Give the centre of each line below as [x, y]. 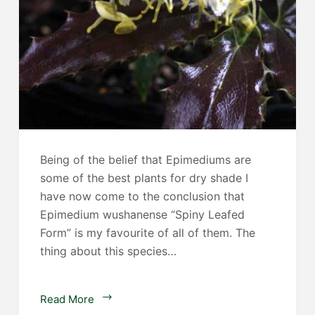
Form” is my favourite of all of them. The [147, 232]
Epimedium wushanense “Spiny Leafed [142, 214]
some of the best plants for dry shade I [144, 178]
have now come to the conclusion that [142, 196]
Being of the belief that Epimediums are [145, 159]
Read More [67, 299]
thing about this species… [108, 251]
